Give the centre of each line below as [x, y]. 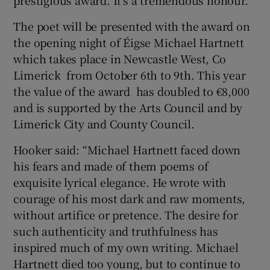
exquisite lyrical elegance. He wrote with [120, 182]
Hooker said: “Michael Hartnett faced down [127, 149]
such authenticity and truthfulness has [116, 231]
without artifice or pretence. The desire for [126, 214]
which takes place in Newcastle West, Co [120, 58]
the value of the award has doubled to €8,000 [131, 91]
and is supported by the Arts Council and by [128, 107]
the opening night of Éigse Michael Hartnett [129, 42]
